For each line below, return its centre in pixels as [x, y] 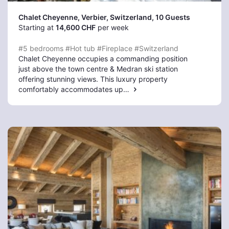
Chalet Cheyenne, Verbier [62, 17]
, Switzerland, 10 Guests [148, 17]
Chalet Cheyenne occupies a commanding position [103, 59]
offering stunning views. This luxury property [93, 79]
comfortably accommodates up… [75, 89]
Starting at [37, 27]
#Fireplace [115, 48]
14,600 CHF [76, 27]
